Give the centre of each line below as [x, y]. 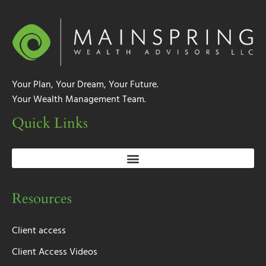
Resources [42, 199]
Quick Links [50, 123]
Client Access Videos [55, 253]
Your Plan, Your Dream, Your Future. [85, 85]
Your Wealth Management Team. [79, 100]
